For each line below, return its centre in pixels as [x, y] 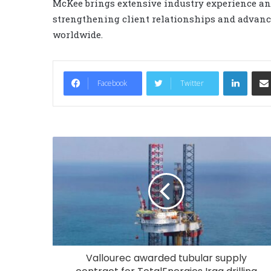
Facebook [112, 83]
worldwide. [78, 34]
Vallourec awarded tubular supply [166, 258]
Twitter [192, 83]
